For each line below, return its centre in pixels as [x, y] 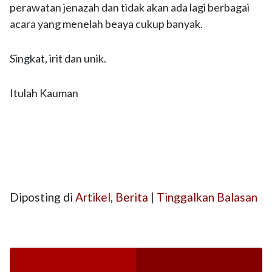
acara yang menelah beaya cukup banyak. [106, 24]
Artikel [93, 197]
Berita [132, 197]
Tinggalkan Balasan [207, 197]
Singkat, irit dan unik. [58, 58]
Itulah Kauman [44, 93]
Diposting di [42, 197]
